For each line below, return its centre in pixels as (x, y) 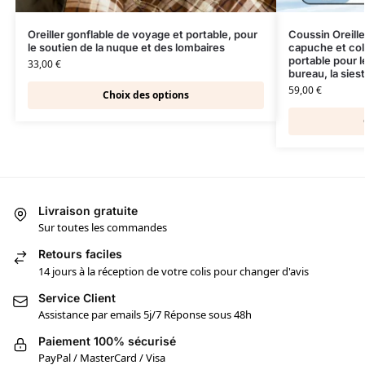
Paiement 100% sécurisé (107, 341)
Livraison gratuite (88, 210)
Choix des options (145, 95)
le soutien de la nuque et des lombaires (126, 47)
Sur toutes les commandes (103, 228)
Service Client (77, 297)
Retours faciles (80, 254)
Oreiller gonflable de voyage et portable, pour (142, 34)
